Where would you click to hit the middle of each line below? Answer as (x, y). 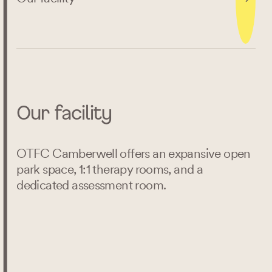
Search (136, 230)
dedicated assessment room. (93, 185)
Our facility (64, 112)
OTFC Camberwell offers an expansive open (134, 154)
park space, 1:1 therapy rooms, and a (110, 169)
